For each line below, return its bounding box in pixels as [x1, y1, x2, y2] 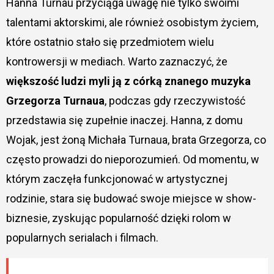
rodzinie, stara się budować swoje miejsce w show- [6, 191, 256, 205]
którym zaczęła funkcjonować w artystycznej [6, 172, 228, 185]
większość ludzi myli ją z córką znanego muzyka [6, 74, 251, 87]
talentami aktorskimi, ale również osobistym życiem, [6, 15, 258, 29]
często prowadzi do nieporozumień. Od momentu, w [6, 152, 259, 166]
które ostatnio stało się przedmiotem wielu [6, 35, 214, 48]
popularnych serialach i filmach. [6, 231, 158, 244]
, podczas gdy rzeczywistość [104, 94, 245, 107]
